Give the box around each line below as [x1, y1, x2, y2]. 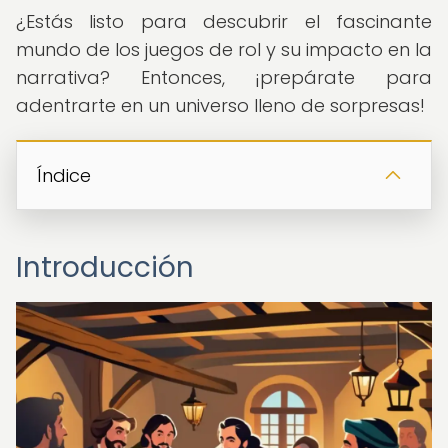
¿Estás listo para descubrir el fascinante [16, 9, 432, 34]
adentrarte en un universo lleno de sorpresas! [16, 93, 425, 118]
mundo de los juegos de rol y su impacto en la [16, 37, 432, 62]
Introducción [16, 248, 194, 287]
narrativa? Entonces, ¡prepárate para [16, 65, 432, 90]
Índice [37, 163, 91, 188]
